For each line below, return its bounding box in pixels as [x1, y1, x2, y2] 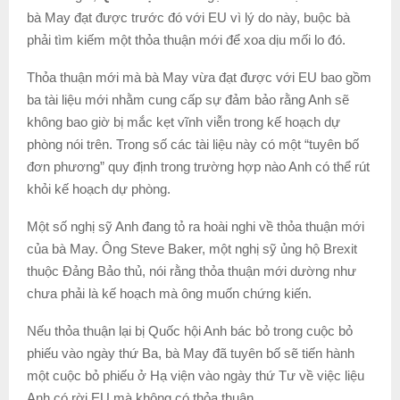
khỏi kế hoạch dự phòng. [27, 180, 171, 196]
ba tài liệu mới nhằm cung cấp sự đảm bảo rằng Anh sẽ [27, 91, 349, 107]
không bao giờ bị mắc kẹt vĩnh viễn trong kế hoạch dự [27, 113, 340, 129]
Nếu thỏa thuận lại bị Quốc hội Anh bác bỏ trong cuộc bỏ [27, 322, 353, 338]
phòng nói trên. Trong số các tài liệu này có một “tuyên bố [27, 136, 359, 152]
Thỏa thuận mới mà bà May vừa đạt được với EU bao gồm [27, 69, 371, 85]
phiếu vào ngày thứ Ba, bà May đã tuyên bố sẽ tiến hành [27, 345, 354, 361]
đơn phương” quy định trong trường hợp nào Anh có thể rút [27, 158, 370, 174]
